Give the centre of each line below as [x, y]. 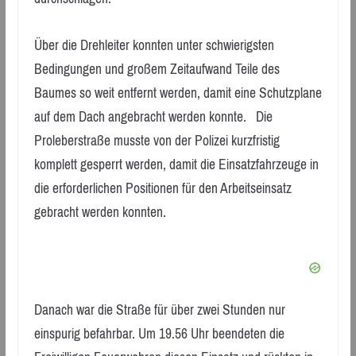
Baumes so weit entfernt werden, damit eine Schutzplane [178, 93]
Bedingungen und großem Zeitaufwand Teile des [157, 69]
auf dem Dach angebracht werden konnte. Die [153, 116]
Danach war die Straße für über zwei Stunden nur [159, 310]
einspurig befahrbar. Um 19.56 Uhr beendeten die [159, 334]
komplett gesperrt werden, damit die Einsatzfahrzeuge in [176, 164]
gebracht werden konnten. [100, 212]
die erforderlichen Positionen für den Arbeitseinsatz [163, 188]
